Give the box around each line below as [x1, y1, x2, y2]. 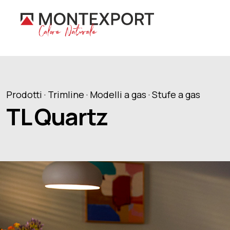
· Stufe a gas [148, 88, 200, 101]
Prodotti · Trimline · [6, 88, 90, 101]
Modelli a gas [90, 88, 146, 101]
